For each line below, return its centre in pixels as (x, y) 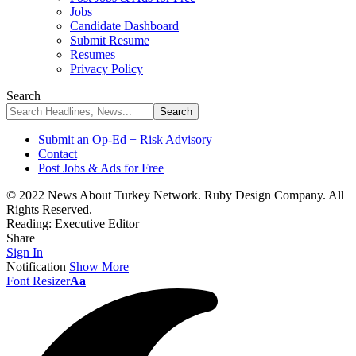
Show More (99, 267)
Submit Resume (110, 40)
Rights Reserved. (49, 209)
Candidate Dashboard (124, 26)
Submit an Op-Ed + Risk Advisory (125, 139)
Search (23, 96)
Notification (36, 267)
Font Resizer (38, 281)
